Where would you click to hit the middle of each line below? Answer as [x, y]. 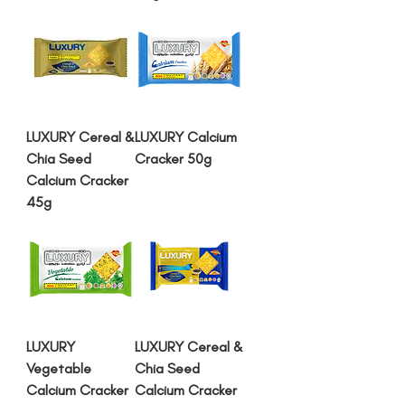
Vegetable [59, 368]
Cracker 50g [173, 159]
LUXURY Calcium [186, 137]
